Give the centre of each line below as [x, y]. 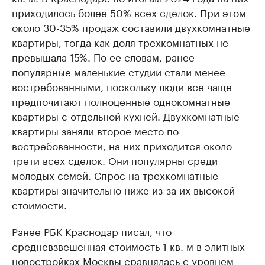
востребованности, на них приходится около [122, 145]
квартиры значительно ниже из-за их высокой [123, 189]
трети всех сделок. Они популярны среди [115, 160]
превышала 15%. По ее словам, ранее [103, 56]
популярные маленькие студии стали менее [119, 71]
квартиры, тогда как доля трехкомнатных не [120, 41]
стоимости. [39, 204]
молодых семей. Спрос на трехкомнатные [115, 174]
